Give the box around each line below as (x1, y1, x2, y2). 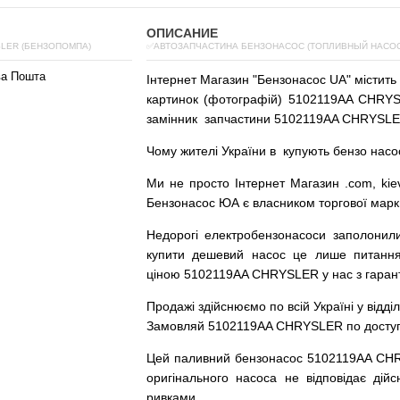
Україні (313, 299, 354, 313)
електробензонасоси (204, 228, 327, 242)
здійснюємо (198, 299, 266, 313)
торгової (319, 196, 367, 210)
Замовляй (146, 319, 204, 333)
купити (146, 247, 185, 262)
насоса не (236, 371, 299, 385)
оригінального (146, 371, 229, 385)
